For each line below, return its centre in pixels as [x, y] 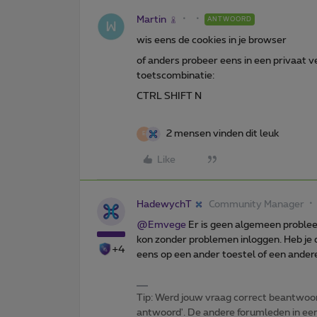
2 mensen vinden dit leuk [223, 133]
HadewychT [164, 204]
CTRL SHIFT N [169, 96]
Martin [151, 19]
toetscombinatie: [175, 75]
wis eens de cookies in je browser [212, 40]
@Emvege [161, 225]
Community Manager [257, 204]
